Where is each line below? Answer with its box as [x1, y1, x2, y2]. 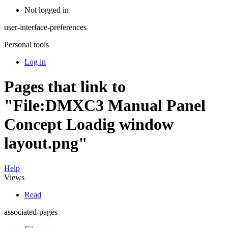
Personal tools [4, 40, 49, 49]
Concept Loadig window [4, 115, 174, 134]
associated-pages [4, 207, 58, 216]
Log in [24, 58, 46, 66]
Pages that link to [4, 77, 126, 96]
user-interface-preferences [4, 23, 87, 32]
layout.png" [4, 134, 88, 153]
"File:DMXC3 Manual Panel [4, 96, 206, 115]
